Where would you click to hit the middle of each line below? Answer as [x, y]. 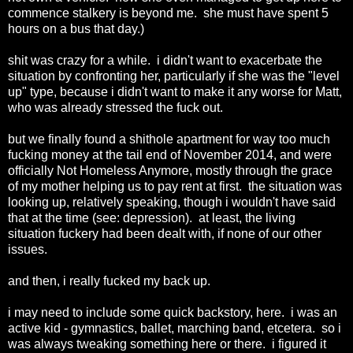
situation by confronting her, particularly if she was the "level [174, 76]
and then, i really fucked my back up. [109, 281]
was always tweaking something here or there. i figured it [167, 344]
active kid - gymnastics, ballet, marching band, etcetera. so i [175, 328]
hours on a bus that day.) [76, 28]
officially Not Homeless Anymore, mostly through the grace [170, 170]
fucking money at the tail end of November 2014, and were [170, 154]
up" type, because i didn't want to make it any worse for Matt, [175, 91]
